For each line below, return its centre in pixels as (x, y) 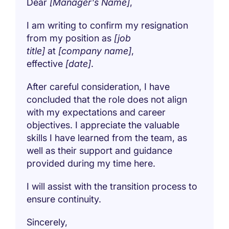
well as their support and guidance (100, 150)
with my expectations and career (96, 112)
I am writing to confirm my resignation (108, 25)
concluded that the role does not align (107, 99)
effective (46, 63)
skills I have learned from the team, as (107, 138)
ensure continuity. (64, 199)
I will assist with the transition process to (112, 186)
